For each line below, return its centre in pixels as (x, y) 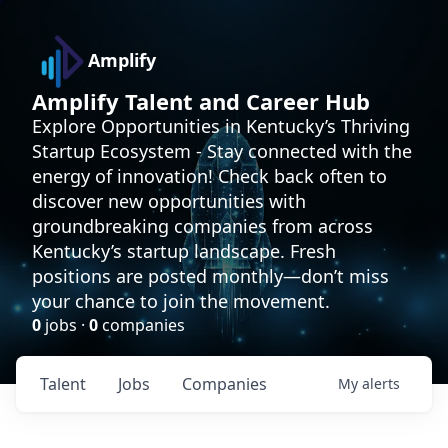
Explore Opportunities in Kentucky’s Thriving (221, 126)
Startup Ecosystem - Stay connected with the (222, 151)
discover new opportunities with (169, 201)
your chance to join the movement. (181, 301)
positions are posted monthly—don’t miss (210, 276)
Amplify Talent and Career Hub (201, 101)
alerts (381, 383)
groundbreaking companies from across (202, 226)
